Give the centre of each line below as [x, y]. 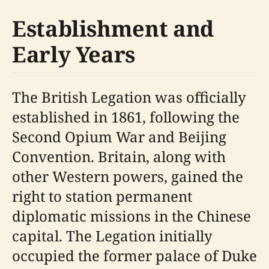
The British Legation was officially [129, 97]
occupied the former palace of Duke [134, 255]
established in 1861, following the [126, 117]
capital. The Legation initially [112, 236]
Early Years [74, 54]
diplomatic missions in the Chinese [131, 216]
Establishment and [113, 29]
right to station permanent [102, 196]
